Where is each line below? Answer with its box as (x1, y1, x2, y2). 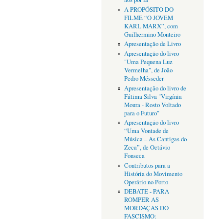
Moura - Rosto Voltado (124, 100, 181, 109)
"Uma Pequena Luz (124, 58, 173, 66)
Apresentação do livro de (124, 84, 186, 92)
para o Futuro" (124, 109, 159, 117)
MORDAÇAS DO (124, 204, 169, 213)
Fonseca (124, 152, 145, 160)
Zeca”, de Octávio (124, 143, 170, 152)
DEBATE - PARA (124, 187, 169, 196)
